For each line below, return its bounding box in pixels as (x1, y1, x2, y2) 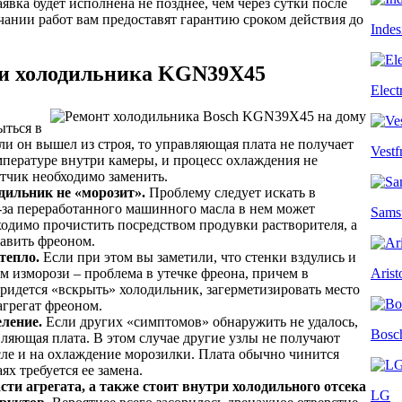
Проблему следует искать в (145, 184, 316, 200)
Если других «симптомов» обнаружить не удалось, (42, 313, 358, 329)
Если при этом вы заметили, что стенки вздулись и (39, 249, 356, 265)
